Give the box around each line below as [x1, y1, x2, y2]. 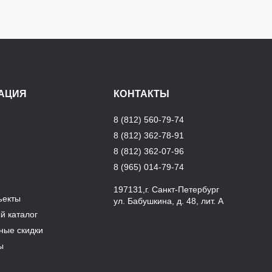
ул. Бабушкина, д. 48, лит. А [114, 196, 224, 206]
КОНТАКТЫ [114, 89, 170, 99]
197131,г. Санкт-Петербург [114, 185, 220, 194]
